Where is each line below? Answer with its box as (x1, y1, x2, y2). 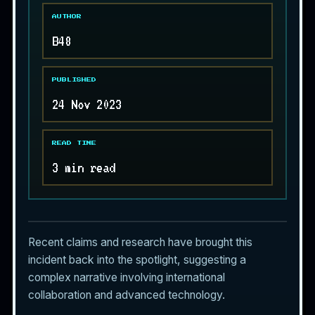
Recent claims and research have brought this (28, 235, 252, 249)
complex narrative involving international (28, 270, 225, 284)
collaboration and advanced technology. (28, 288, 225, 302)
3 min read (52, 158, 115, 176)
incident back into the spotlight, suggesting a (28, 252, 246, 266)
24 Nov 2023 (52, 95, 122, 112)
